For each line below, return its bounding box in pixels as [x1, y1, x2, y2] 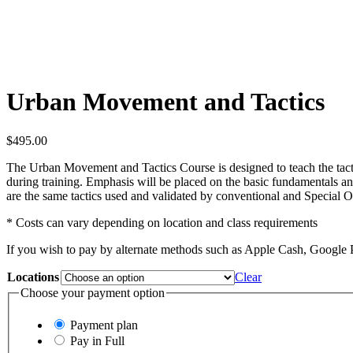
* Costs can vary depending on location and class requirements [6, 215, 318, 229]
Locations [7, 269, 59, 284]
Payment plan [70, 318, 138, 333]
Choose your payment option [20, 285, 165, 299]
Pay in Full [70, 334, 124, 348]
